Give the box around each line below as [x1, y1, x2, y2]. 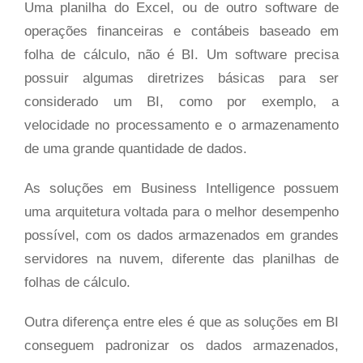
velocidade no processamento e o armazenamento [24, 117, 339, 134]
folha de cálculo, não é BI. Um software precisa [24, 47, 339, 63]
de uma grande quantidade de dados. [24, 141, 247, 157]
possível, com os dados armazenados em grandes [24, 228, 339, 244]
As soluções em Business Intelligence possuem [24, 181, 339, 197]
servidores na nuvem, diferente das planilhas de [24, 251, 339, 267]
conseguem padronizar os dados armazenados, [24, 338, 339, 354]
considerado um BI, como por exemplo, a [24, 94, 339, 110]
